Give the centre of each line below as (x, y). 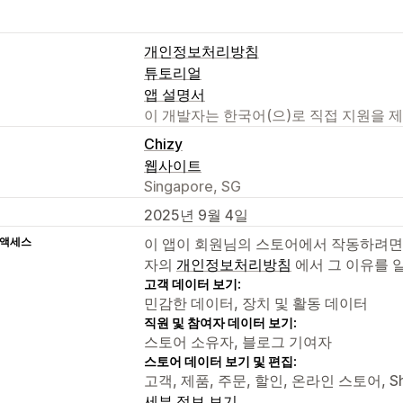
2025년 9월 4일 (196, 215)
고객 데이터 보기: (193, 283)
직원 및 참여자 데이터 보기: (220, 322)
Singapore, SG (193, 186)
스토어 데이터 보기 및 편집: (220, 361)
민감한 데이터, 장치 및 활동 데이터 (256, 303)
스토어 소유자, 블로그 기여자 (238, 341)
